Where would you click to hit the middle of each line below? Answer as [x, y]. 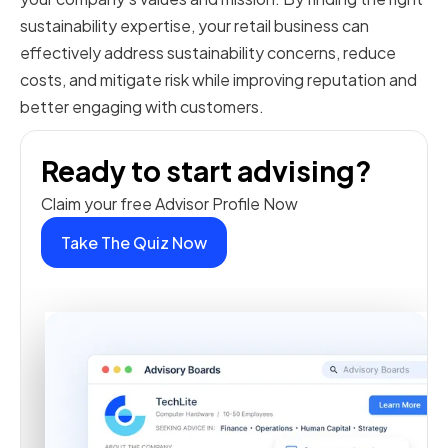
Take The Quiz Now [134, 243]
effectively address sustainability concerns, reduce [208, 53]
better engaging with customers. [142, 107]
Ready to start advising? [206, 171]
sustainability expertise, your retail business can [194, 26]
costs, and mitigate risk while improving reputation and [218, 80]
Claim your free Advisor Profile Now [169, 204]
